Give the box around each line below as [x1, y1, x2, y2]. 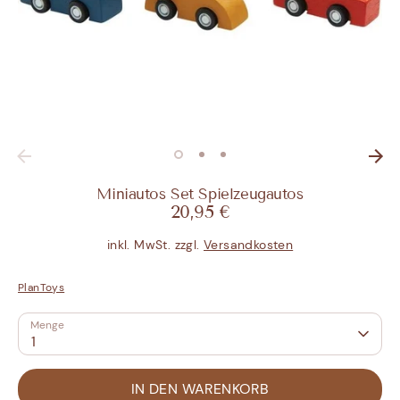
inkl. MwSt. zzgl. [106, 237, 204, 254]
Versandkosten [204, 237, 294, 254]
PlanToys [18, 280, 65, 296]
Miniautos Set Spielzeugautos [96, 185, 304, 204]
